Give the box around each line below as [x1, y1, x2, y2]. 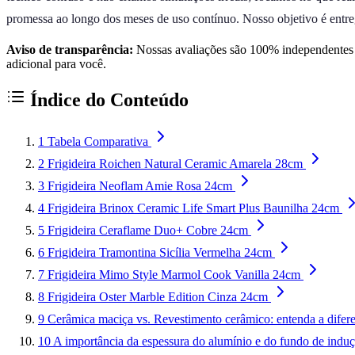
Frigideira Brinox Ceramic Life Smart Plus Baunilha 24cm [48, 200, 339, 215]
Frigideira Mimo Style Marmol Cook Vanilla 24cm [48, 267, 300, 281]
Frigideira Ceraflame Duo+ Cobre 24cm [48, 223, 248, 237]
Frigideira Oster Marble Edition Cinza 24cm [48, 289, 268, 303]
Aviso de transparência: [6, 42, 133, 56]
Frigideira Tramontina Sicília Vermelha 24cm [48, 245, 272, 259]
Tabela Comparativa [48, 134, 148, 148]
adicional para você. [6, 56, 106, 71]
